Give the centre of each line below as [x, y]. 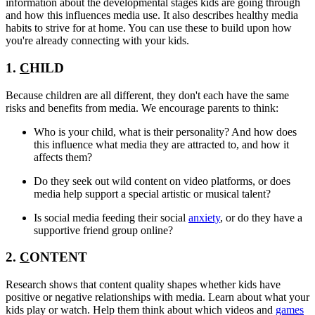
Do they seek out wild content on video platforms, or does [162, 181]
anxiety [204, 217]
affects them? [63, 157]
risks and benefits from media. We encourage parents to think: [142, 108]
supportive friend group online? [103, 230]
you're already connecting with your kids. [97, 41]
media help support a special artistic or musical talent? [152, 193]
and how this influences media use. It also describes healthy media [152, 15]
